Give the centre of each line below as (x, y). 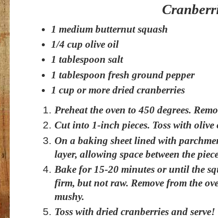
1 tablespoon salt (87, 60)
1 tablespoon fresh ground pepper (123, 75)
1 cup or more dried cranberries (118, 90)
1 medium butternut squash (109, 29)
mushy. (69, 196)
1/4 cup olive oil (85, 44)
